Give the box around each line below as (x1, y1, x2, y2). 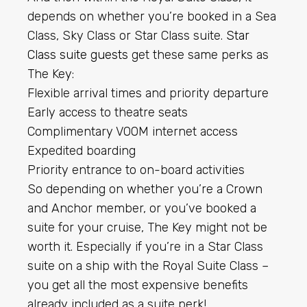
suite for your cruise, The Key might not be (27, 219, 267, 235)
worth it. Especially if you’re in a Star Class (27, 238, 263, 254)
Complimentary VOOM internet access (27, 123, 238, 139)
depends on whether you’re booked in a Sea (27, 8, 276, 24)
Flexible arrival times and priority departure (27, 85, 269, 101)
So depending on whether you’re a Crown (27, 181, 262, 197)
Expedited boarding (27, 143, 136, 158)
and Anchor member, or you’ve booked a (27, 200, 256, 216)
